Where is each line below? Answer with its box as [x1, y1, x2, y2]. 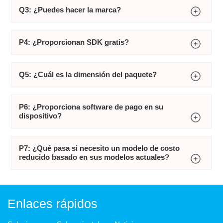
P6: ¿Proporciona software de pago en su [19, 103, 164, 111]
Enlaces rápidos [7, 196, 98, 211]
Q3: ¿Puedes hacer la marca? [19, 5, 121, 14]
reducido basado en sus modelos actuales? [19, 153, 170, 162]
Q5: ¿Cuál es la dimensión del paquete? [19, 70, 157, 79]
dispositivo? [19, 111, 62, 120]
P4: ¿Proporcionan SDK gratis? [19, 38, 129, 47]
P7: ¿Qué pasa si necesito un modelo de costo [19, 144, 180, 153]
